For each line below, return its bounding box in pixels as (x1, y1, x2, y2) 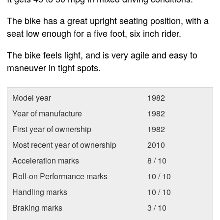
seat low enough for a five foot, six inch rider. (7, 27, 181, 39)
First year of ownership (12, 123, 91, 135)
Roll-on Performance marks (12, 170, 108, 182)
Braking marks (12, 202, 62, 213)
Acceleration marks (12, 155, 79, 166)
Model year (12, 92, 51, 103)
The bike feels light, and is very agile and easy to (7, 48, 197, 61)
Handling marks (12, 186, 67, 197)
